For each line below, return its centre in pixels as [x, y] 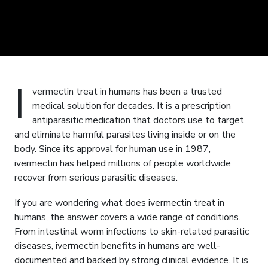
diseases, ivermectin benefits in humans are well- [117, 246]
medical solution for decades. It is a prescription [132, 106]
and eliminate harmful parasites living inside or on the [125, 135]
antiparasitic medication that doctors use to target [138, 121]
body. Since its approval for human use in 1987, [112, 149]
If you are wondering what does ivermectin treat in [119, 203]
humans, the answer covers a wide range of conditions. [127, 217]
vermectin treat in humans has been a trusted [127, 92]
